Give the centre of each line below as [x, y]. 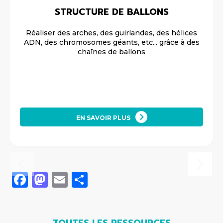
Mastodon [87, 179]
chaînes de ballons [111, 52]
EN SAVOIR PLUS [103, 117]
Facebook [66, 179]
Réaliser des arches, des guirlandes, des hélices [111, 33]
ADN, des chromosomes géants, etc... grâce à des [111, 42]
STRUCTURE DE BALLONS [111, 12]
